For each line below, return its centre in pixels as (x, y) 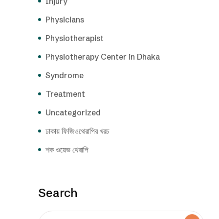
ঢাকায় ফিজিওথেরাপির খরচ (77, 131)
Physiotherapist (75, 38)
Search (58, 193)
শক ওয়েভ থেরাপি (67, 149)
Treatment (65, 94)
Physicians (65, 19)
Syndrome (65, 75)
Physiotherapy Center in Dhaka (103, 56)
